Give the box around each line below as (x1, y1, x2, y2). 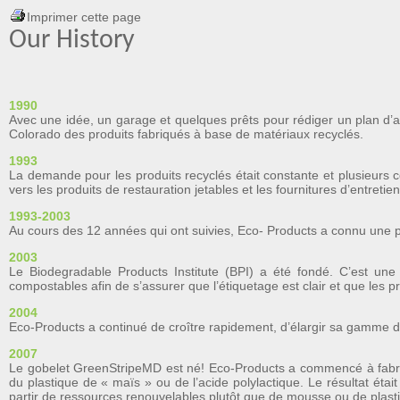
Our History (9, 27, 135, 54)
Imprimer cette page (27, 10, 141, 24)
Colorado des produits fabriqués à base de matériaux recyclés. (9, 127, 363, 141)
